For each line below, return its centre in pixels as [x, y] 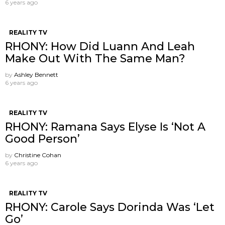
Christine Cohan [38, 155]
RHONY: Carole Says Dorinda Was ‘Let [110, 207]
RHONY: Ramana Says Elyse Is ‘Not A [105, 127]
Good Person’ [42, 139]
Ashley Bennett [36, 74]
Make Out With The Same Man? [95, 58]
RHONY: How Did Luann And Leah [100, 46]
